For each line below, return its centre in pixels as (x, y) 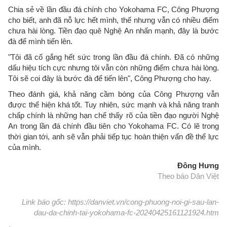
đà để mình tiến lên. (40, 41)
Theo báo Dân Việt (188, 176)
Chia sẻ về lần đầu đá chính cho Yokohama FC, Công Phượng (113, 9)
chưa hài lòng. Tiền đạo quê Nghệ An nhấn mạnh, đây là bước (113, 31)
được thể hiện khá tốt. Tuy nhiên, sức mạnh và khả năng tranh (113, 105)
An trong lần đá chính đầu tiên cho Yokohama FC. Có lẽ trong (113, 126)
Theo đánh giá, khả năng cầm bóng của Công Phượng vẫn (113, 94)
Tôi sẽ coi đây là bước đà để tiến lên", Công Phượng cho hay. (110, 78)
